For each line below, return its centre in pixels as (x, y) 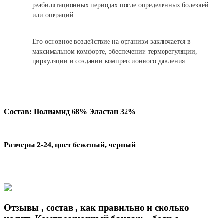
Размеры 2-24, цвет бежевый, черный (70, 145)
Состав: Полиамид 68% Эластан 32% (70, 111)
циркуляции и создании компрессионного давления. (109, 61)
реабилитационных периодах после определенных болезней (120, 5)
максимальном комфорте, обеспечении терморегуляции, (115, 51)
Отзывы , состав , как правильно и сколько (97, 207)
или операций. (54, 15)
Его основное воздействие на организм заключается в (111, 41)
